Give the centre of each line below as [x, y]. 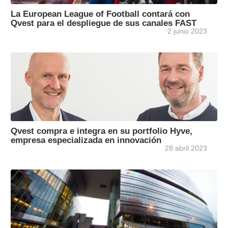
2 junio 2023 [187, 31]
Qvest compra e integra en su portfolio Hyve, [102, 131]
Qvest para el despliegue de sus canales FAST [104, 23]
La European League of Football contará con [100, 14]
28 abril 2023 [186, 148]
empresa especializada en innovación [86, 140]
